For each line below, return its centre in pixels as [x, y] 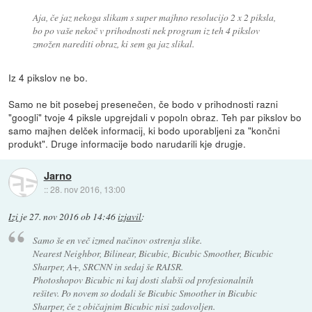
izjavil [130, 217]
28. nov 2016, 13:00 [87, 189]
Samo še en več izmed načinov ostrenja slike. [117, 240]
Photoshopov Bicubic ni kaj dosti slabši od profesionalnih [143, 279]
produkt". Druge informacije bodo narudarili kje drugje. [127, 144]
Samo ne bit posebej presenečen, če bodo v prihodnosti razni [143, 104]
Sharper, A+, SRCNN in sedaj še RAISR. [108, 266]
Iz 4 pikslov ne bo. [48, 78]
